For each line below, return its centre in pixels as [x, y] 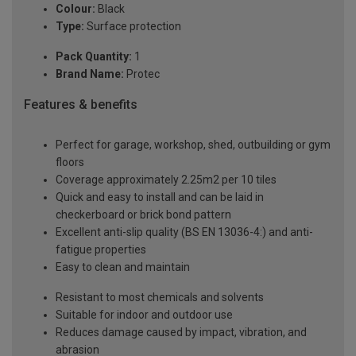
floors [70, 162]
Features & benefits [81, 105]
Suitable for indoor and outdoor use [144, 314]
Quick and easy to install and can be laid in [160, 197]
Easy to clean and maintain [123, 267]
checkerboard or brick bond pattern [143, 214]
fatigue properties [101, 249]
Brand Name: [90, 74]
